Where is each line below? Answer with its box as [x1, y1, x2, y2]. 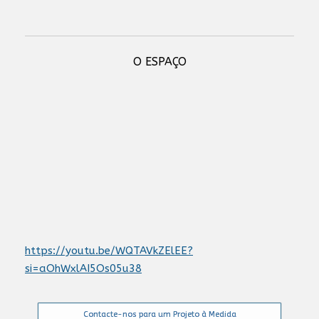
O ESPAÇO [132, 54, 187, 68]
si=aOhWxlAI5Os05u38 [25, 261, 142, 275]
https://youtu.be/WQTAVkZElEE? [25, 244, 193, 257]
